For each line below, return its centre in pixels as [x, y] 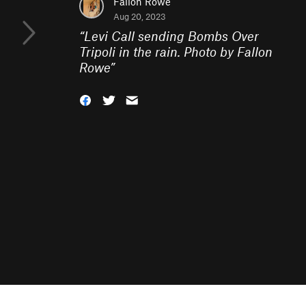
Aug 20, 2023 [140, 16]
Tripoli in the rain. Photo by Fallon [176, 52]
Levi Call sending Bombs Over [171, 36]
